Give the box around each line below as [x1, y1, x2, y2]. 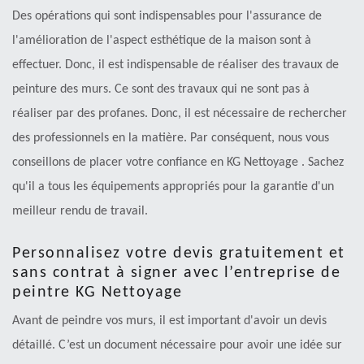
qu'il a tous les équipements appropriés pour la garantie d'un [12, 180, 334, 194]
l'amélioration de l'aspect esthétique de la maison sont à [12, 34, 311, 48]
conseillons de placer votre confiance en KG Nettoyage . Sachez [12, 156, 344, 170]
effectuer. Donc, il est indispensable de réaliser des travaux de [12, 58, 339, 72]
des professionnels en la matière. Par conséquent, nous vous [12, 132, 329, 145]
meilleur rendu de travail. [12, 205, 148, 219]
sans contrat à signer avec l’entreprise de [12, 265, 340, 282]
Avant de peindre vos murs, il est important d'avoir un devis [12, 314, 327, 328]
